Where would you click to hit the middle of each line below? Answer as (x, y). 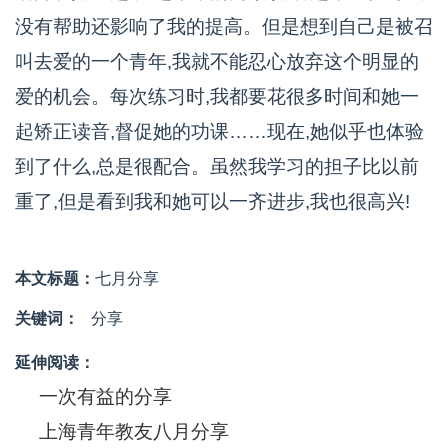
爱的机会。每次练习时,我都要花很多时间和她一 (217, 96)
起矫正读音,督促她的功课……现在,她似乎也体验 (219, 131)
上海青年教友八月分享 (134, 431)
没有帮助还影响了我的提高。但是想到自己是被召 (224, 26)
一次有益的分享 (105, 396)
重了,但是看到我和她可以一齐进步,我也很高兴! (212, 201)
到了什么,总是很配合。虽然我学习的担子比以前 (217, 166)
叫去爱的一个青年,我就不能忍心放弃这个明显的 (217, 61)
